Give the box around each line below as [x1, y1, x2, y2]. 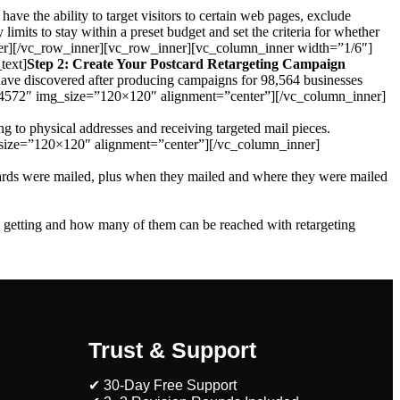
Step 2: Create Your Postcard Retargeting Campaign [27, 56, 346, 71]
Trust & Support [87, 337, 256, 362]
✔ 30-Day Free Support [87, 378, 237, 393]
